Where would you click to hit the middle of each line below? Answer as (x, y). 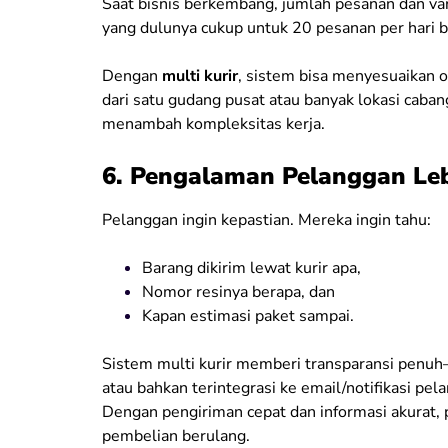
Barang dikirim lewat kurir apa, (251, 267)
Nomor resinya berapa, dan (238, 291)
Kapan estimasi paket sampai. (248, 315)
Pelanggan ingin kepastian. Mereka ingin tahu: (266, 219)
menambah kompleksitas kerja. (213, 123)
